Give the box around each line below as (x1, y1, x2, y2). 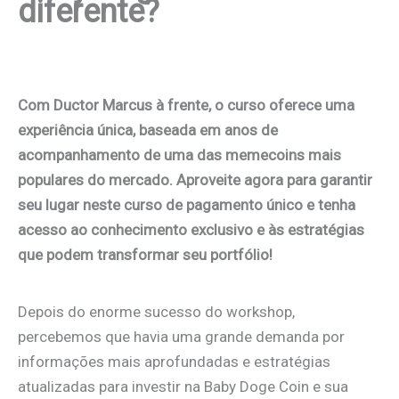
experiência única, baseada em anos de (18, 121, 278, 139)
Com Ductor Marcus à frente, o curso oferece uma (18, 96, 354, 114)
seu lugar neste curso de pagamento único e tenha (18, 196, 355, 214)
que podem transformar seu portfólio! (18, 246, 273, 264)
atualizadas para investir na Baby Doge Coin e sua (18, 378, 348, 396)
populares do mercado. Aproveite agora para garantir (18, 171, 372, 189)
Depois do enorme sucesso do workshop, (18, 303, 295, 322)
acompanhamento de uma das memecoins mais (18, 146, 341, 164)
